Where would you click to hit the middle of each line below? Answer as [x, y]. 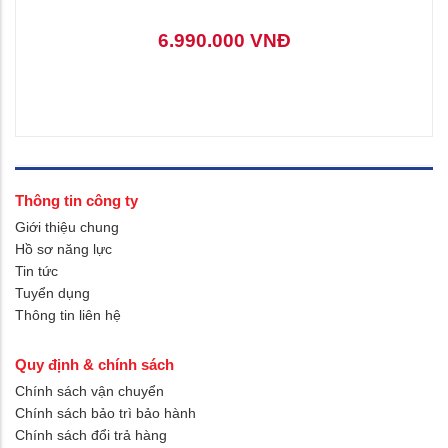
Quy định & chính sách [94, 364]
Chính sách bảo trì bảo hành [105, 412]
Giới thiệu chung [67, 226]
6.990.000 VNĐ [224, 40]
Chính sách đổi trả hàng [91, 434]
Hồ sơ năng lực [63, 248]
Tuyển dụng [52, 292]
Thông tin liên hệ [68, 314]
